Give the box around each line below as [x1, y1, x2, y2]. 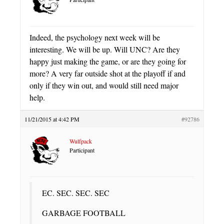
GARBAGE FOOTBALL [42, 207, 125, 218]
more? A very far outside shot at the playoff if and [29, 67, 185, 78]
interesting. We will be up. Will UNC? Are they [29, 43, 180, 54]
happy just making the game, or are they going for [29, 55, 186, 66]
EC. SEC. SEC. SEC [42, 187, 109, 198]
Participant [69, 145, 94, 154]
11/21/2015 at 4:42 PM [24, 114, 79, 123]
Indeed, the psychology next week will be [29, 31, 160, 42]
